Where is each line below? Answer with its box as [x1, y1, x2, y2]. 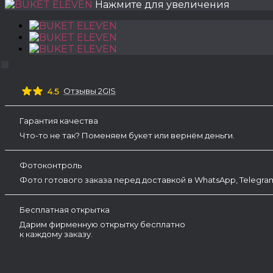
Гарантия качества [19, 116, 98, 126]
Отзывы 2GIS [63, 85, 116, 96]
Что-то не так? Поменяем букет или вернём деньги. [19, 130, 235, 140]
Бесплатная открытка [19, 205, 110, 214]
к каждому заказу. [19, 229, 93, 239]
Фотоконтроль [19, 160, 82, 170]
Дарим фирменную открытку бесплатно [19, 219, 185, 229]
